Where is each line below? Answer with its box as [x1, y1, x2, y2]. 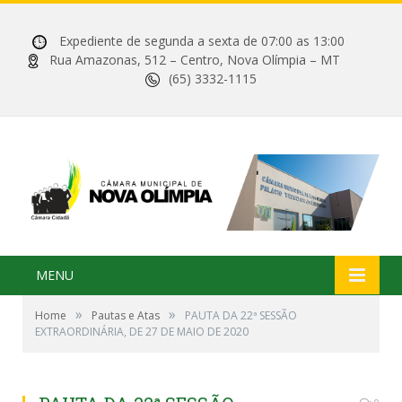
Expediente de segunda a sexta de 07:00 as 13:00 [56, 32, 370, 49]
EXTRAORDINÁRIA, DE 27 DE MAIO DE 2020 [35, 323, 249, 339]
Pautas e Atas [92, 307, 160, 323]
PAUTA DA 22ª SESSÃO [185, 307, 297, 323]
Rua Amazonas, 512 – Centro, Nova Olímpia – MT [49, 51, 376, 68]
